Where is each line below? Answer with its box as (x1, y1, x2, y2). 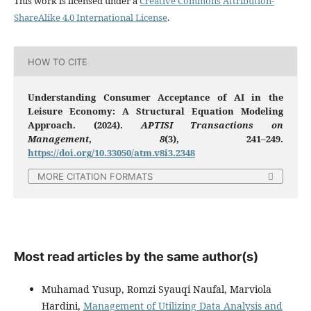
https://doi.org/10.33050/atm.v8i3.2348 (27, 146, 195, 160)
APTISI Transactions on (140, 119, 284, 132)
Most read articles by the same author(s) (13, 249, 258, 264)
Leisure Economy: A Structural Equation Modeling (27, 105, 284, 118)
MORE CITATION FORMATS (37, 171, 153, 183)
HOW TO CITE (27, 56, 87, 67)
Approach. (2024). (27, 119, 141, 132)
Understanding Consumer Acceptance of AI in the (27, 91, 284, 104)
